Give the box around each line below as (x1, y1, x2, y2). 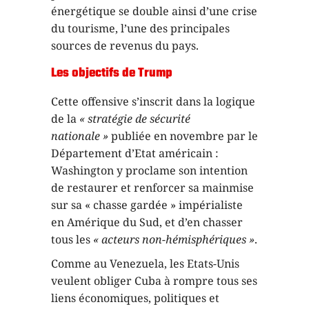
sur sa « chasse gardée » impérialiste (51, 197, 243, 212)
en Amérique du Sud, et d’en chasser (51, 214, 243, 230)
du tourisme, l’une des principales (51, 20, 230, 36)
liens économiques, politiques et (51, 290, 219, 306)
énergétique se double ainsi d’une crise (51, 3, 257, 19)
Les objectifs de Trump (51, 63, 172, 83)
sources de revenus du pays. (51, 37, 199, 53)
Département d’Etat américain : (51, 145, 219, 161)
